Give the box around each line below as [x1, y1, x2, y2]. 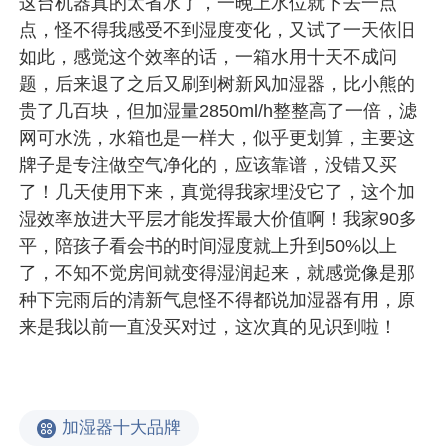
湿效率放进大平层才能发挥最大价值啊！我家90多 [19, 209, 418, 230]
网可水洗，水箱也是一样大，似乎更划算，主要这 [19, 128, 416, 149]
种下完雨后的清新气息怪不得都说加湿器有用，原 [19, 290, 416, 311]
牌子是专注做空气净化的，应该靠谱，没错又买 [19, 155, 398, 176]
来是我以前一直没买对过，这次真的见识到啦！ [19, 317, 398, 338]
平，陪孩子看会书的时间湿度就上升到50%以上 [19, 236, 398, 257]
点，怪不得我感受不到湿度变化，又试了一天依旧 [19, 20, 416, 41]
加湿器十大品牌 [62, 418, 182, 438]
